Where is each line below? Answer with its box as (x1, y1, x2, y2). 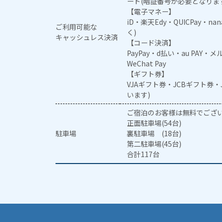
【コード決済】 (127, 38, 176, 48)
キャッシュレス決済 (55, 32, 118, 43)
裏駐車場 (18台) (127, 128, 182, 139)
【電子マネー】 (127, 6, 176, 17)
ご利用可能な (55, 22, 97, 32)
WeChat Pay (127, 58, 166, 69)
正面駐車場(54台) (127, 118, 182, 128)
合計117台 (127, 149, 160, 160)
